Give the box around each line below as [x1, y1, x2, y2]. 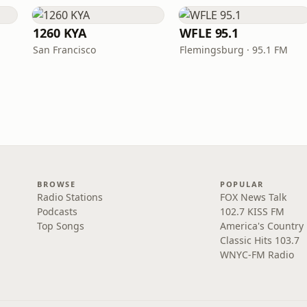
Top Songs [37, 219, 85, 232]
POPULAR [219, 179, 265, 189]
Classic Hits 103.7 [219, 234, 299, 247]
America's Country [219, 219, 304, 232]
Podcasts [37, 205, 78, 218]
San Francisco [33, 43, 96, 56]
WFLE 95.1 [180, 25, 239, 41]
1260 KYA [33, 25, 87, 41]
